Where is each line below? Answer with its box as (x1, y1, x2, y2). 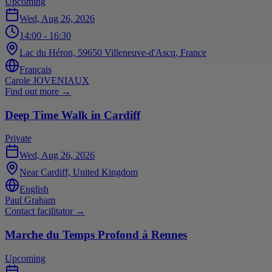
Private (5, 133, 32, 144)
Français (19, 64, 52, 75)
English (19, 184, 49, 195)
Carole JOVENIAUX (5, 75, 89, 86)
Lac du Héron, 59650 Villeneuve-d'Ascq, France (19, 47, 206, 58)
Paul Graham (5, 195, 55, 206)
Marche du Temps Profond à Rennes (5, 228, 187, 242)
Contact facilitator (5, 206, 73, 217)
